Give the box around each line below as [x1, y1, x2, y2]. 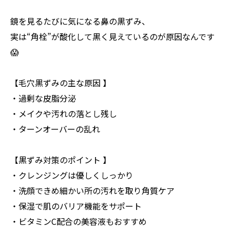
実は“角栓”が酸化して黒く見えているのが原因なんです [10, 30, 215, 43]
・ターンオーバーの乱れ [10, 123, 100, 135]
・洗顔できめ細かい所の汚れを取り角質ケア [10, 184, 177, 197]
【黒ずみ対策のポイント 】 [10, 154, 111, 166]
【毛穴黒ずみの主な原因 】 [10, 76, 111, 89]
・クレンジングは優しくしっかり [10, 169, 136, 181]
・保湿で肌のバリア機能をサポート [10, 200, 144, 212]
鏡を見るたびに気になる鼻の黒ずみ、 [10, 15, 150, 27]
